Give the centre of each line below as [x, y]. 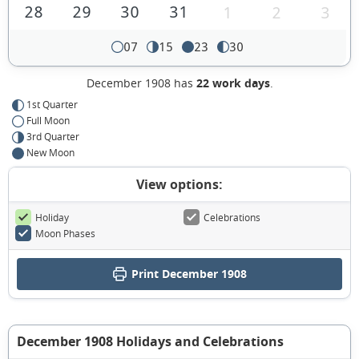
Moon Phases [65, 234]
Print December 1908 [189, 274]
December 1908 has [141, 83]
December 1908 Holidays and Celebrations [150, 342]
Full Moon [48, 121]
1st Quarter [52, 105]
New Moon [50, 153]
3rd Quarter [53, 137]
